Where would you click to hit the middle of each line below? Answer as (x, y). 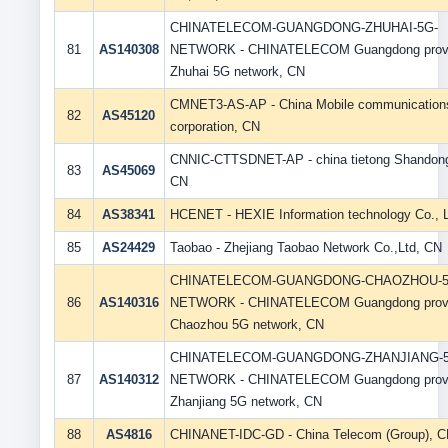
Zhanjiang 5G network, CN (245, 401)
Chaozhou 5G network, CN (246, 324)
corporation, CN (214, 126)
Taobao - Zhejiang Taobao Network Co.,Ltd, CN (305, 247)
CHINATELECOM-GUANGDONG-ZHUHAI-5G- (303, 27)
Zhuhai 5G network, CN (237, 71)
